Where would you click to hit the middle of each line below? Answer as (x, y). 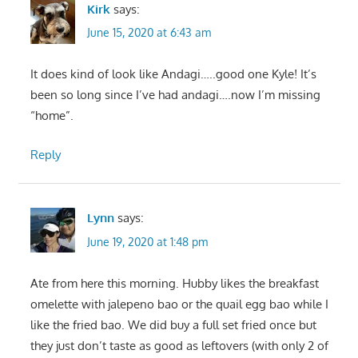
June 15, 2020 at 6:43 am (149, 33)
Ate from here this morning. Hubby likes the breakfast (174, 283)
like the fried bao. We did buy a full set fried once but (173, 324)
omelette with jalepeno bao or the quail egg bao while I (179, 304)
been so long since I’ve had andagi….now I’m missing (175, 95)
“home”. (52, 116)
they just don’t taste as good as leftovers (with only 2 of (179, 345)
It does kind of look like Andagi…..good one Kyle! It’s (173, 74)
